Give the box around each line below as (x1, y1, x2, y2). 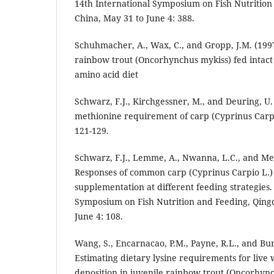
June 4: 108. (75, 210, 123, 223)
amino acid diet (75, 68, 138, 81)
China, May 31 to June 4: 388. (75, 12, 194, 24)
